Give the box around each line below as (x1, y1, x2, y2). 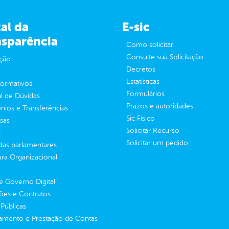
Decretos (126, 65, 155, 74)
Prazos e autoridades (126, 102, 193, 110)
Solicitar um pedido (126, 139, 188, 147)
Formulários (126, 90, 165, 98)
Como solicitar (126, 41, 173, 49)
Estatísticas (126, 78, 159, 86)
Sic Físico (126, 114, 155, 123)
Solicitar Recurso (126, 127, 179, 135)
